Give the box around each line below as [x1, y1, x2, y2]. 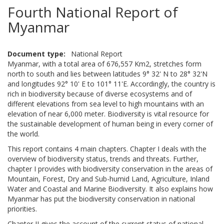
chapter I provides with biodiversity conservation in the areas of [7, 164, 212, 174]
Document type [7, 49, 63, 59]
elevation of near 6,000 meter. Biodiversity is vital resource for [7, 109, 209, 119]
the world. [7, 129, 39, 139]
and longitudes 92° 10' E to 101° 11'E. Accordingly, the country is [7, 79, 215, 89]
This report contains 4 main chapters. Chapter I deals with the [7, 144, 206, 154]
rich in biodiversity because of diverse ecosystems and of [7, 89, 192, 99]
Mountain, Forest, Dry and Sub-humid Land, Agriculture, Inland [7, 174, 209, 184]
